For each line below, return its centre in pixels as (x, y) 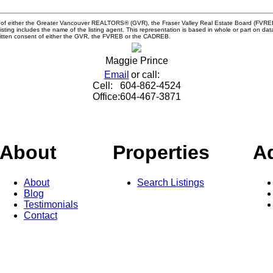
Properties (161, 153)
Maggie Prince (136, 60)
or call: (145, 74)
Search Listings (171, 182)
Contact (41, 215)
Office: (106, 96)
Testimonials (51, 204)
